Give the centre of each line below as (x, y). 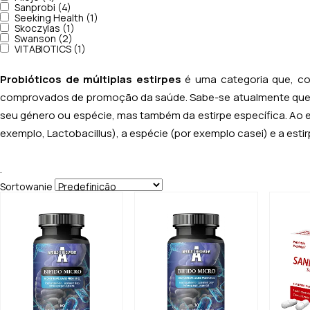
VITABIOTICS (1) (50, 49)
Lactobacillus (80, 133)
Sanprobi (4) (43, 8)
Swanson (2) (44, 39)
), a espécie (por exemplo (175, 133)
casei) (254, 133)
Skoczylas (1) (45, 28)
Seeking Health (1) (56, 18)
